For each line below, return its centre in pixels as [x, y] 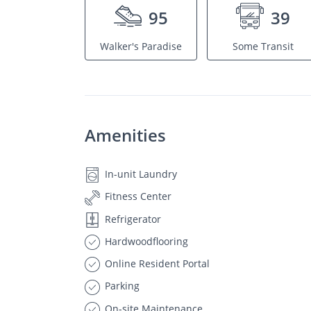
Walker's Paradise [141, 46]
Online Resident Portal [156, 263]
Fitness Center [137, 196]
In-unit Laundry [140, 174]
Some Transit [263, 46]
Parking [121, 286]
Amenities [125, 135]
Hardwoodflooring [145, 241]
